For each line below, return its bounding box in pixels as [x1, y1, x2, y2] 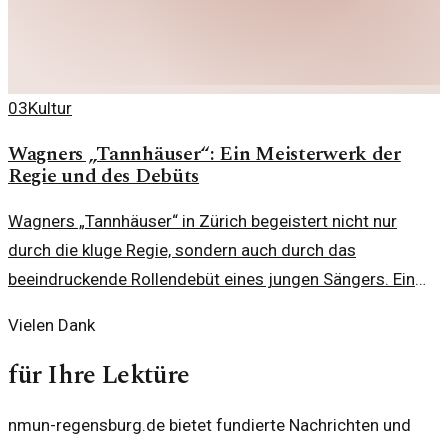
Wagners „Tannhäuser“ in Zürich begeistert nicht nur [8, 210, 397, 231]
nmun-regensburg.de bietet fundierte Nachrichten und [8, 414, 411, 435]
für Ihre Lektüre [8, 355, 190, 395]
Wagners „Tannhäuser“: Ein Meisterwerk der [8, 138, 401, 169]
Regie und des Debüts [8, 160, 200, 191]
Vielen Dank [8, 314, 95, 335]
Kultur [28, 97, 72, 118]
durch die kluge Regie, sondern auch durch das [8, 239, 356, 260]
